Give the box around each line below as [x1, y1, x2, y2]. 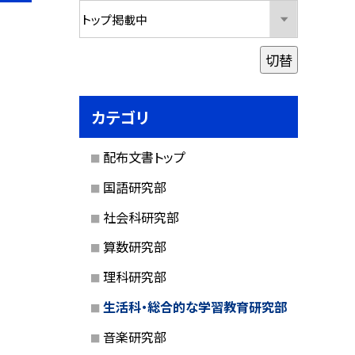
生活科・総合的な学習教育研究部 [102, 296, 287, 316]
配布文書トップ [102, 147, 185, 167]
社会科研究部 [102, 207, 179, 227]
